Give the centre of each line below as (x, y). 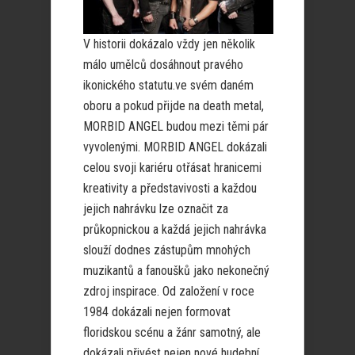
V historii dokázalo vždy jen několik (169, 44)
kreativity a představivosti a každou (170, 188)
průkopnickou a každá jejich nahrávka (175, 229)
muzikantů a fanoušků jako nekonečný (176, 270)
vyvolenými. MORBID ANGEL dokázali (175, 147)
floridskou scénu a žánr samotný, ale (172, 332)
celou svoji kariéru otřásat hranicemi (172, 167)
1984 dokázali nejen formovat (157, 311)
